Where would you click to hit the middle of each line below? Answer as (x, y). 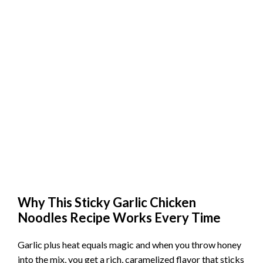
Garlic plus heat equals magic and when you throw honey (129, 244)
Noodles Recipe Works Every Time (119, 217)
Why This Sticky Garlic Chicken (107, 202)
